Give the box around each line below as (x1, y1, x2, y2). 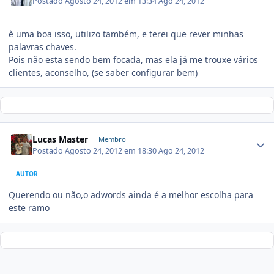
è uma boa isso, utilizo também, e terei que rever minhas (9, 28, 243, 40)
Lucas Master (32, 133, 89, 146)
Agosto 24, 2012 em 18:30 (65, 145, 159, 156)
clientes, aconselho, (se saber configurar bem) (9, 67, 198, 79)
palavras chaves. (9, 41, 76, 53)
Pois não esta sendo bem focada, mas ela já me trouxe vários (9, 54, 258, 66)
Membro (98, 135, 126, 144)
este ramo (9, 201, 50, 213)
